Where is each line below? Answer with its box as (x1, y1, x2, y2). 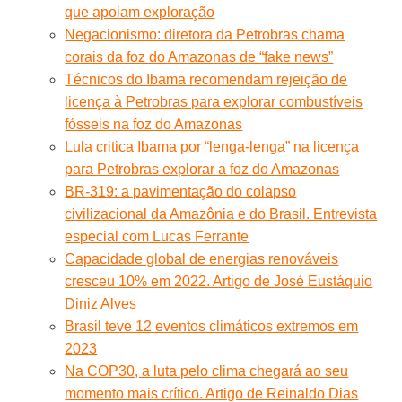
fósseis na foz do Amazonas (65, 116, 243, 132)
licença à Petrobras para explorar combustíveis (65, 93, 363, 109)
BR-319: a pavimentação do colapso (65, 183, 297, 199)
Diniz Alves (65, 295, 137, 311)
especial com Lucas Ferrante (65, 228, 249, 244)
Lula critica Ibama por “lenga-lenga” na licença (65, 138, 360, 154)
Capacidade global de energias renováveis (65, 250, 339, 267)
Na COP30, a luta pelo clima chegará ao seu (65, 363, 349, 379)
